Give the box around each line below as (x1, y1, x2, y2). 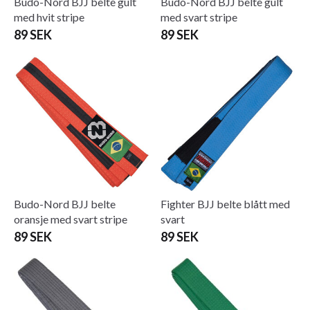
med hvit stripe (14, 10, 84, 24)
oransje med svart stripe (14, 212, 127, 226)
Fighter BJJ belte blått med (161, 197, 290, 210)
